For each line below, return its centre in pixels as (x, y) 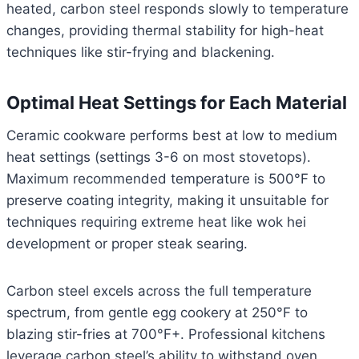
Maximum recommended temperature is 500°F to (166, 179)
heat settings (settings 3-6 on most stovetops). (159, 157)
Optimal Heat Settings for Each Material (177, 103)
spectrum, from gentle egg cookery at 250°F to (157, 313)
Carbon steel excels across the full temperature (159, 291)
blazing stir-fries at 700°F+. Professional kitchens (166, 335)
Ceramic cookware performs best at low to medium (172, 136)
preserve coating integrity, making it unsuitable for (167, 201)
